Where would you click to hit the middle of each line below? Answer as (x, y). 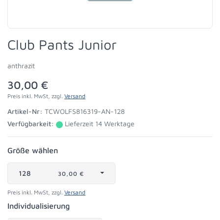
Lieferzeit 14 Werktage (99, 124)
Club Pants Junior (62, 44)
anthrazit (21, 66)
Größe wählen (33, 150)
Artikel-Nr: (25, 111)
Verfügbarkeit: (31, 124)
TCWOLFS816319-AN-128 (84, 111)
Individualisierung (39, 206)
